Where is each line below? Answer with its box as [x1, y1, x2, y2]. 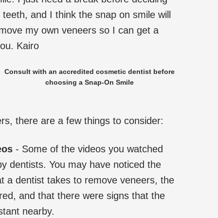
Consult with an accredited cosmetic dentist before [4, 68, 175, 76]
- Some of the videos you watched [13, 144, 163, 155]
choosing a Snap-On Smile [45, 78, 134, 87]
